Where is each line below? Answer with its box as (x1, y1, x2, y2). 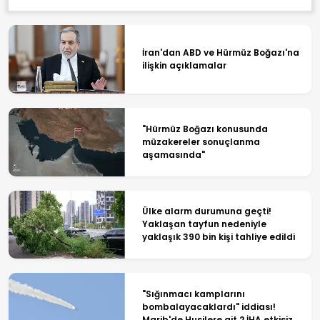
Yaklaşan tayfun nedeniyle (141, 218, 266, 231)
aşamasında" (141, 148, 205, 161)
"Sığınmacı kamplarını (141, 287, 245, 300)
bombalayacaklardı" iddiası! (141, 300, 276, 313)
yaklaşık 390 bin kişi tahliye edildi (141, 231, 295, 244)
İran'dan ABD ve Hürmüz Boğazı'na (141, 46, 299, 59)
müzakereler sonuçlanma (141, 135, 260, 148)
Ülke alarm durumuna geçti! (141, 205, 271, 218)
